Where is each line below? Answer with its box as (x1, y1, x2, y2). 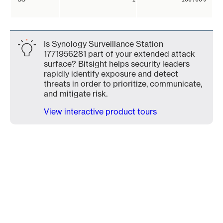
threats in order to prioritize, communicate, (44, 79, 202, 89)
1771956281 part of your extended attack (44, 49, 195, 59)
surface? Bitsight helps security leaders (44, 59, 190, 69)
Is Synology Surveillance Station (44, 39, 163, 49)
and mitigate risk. (44, 89, 108, 99)
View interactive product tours (44, 107, 157, 116)
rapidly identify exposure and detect (44, 69, 178, 79)
